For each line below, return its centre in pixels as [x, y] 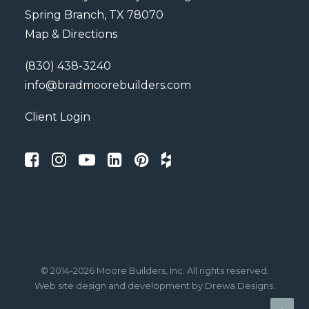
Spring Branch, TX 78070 [94, 15]
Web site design [70, 286]
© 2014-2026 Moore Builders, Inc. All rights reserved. [154, 270]
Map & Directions [71, 34]
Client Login [58, 117]
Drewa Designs [239, 286]
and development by [155, 286]
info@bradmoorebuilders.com [108, 85]
